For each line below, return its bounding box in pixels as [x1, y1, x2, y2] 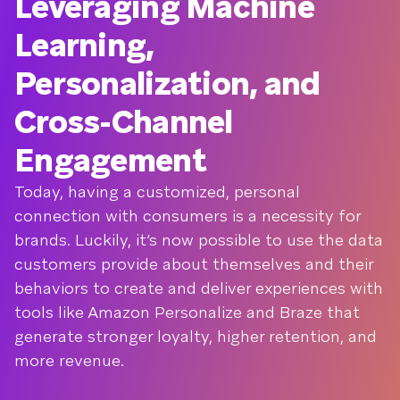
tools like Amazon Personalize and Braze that [14, 302, 360, 322]
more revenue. [14, 350, 124, 371]
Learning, [14, 24, 154, 66]
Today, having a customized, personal [14, 181, 300, 202]
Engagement [14, 139, 206, 181]
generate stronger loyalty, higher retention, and [14, 326, 377, 346]
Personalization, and [14, 62, 321, 104]
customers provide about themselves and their [14, 254, 373, 274]
